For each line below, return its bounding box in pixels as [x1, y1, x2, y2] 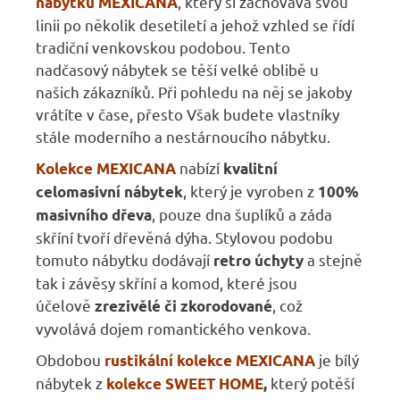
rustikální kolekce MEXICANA [104, 351, 315, 371]
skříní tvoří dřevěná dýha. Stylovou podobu [36, 228, 333, 247]
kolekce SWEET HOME [106, 374, 263, 394]
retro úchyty [213, 251, 304, 271]
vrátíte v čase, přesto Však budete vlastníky [36, 104, 339, 124]
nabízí [179, 158, 220, 178]
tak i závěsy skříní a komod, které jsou [36, 273, 297, 293]
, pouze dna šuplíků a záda [152, 204, 332, 224]
